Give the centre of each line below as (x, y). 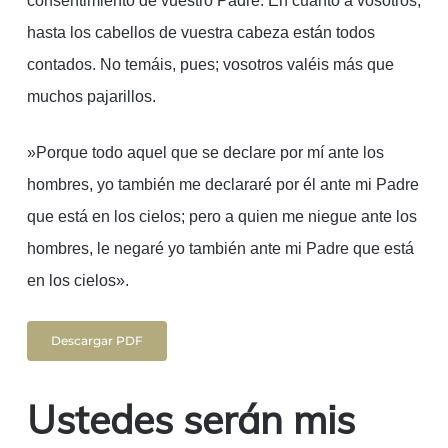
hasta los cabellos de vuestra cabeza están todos (200, 33)
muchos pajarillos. (91, 97)
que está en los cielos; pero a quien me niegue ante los (221, 217)
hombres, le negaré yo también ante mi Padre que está (220, 249)
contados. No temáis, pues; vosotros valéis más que (210, 65)
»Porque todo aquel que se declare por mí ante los (205, 153)
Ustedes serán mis (190, 420)
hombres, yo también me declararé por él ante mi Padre (222, 185)
